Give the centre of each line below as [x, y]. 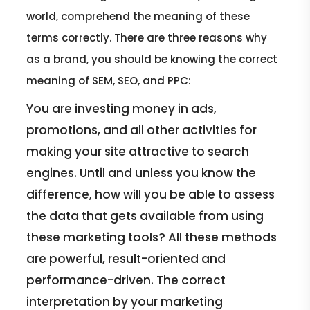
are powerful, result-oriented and [126, 258]
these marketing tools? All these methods [152, 237]
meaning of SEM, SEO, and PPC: [109, 80]
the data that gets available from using [145, 216]
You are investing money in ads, [122, 108]
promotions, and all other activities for [142, 130]
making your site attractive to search [138, 151]
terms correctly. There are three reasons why [147, 37]
